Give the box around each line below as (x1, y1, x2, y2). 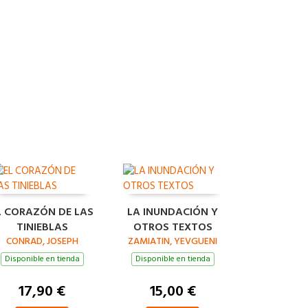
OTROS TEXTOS (133, 217, 212, 236)
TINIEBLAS (16, 217, 68, 236)
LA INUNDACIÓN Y (127, 202, 218, 221)
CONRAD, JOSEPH (5, 232, 78, 249)
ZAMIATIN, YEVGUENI (128, 232, 217, 249)
